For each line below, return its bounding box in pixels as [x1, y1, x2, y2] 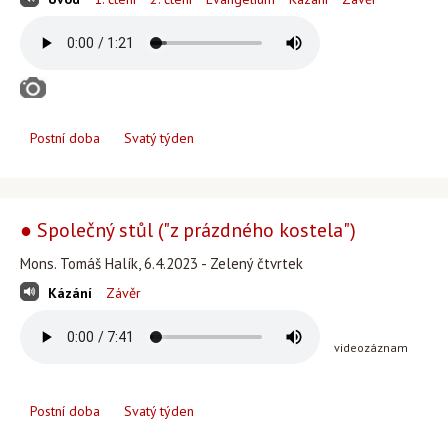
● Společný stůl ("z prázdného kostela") [20, 217, 356, 243]
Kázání [48, 284, 92, 302]
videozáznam [334, 340, 408, 355]
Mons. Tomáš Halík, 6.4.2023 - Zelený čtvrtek [20, 254, 303, 273]
